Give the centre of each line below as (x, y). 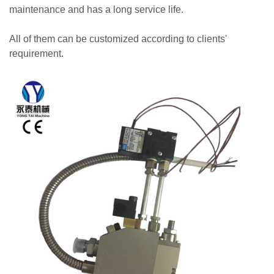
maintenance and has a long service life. (96, 10)
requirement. (36, 54)
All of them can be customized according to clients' (118, 39)
